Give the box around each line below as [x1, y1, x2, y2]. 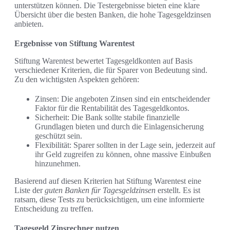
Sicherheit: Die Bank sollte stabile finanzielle [35, 113, 180, 122]
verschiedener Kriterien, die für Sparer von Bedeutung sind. [14, 66, 207, 75]
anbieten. [14, 20, 44, 29]
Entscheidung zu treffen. [14, 204, 93, 214]
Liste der [14, 186, 45, 195]
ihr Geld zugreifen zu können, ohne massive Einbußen [35, 150, 211, 159]
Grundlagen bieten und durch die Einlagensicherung [35, 122, 204, 131]
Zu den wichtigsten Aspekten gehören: [14, 75, 139, 84]
